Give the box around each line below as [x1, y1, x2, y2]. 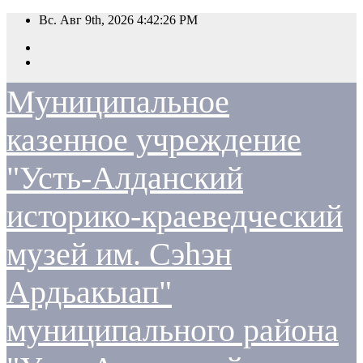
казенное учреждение [6, 122, 301, 158]
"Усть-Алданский [6, 160, 243, 196]
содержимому [6, 41, 82, 55]
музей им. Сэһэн [6, 236, 232, 272]
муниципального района [6, 312, 339, 348]
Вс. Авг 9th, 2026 [39, 13, 137, 27]
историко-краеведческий [6, 198, 343, 234]
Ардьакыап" [6, 274, 172, 310]
